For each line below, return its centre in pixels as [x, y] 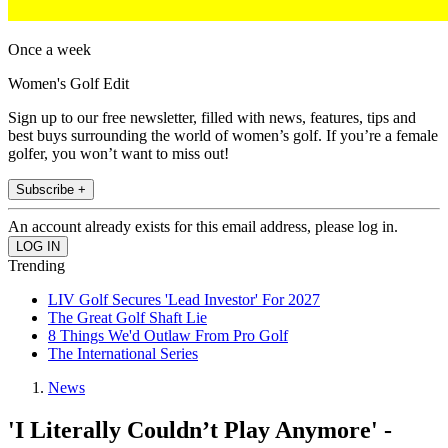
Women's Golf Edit [68, 84]
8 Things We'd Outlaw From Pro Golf [168, 336]
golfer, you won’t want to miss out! [118, 154]
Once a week [49, 50]
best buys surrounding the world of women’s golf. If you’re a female [223, 136]
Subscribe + [51, 190]
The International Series [123, 354]
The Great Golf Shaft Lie [127, 318]
